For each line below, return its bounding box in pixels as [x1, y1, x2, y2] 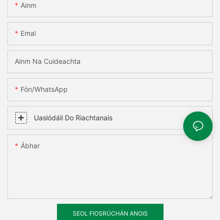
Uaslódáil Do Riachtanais [34, 113, 112, 122]
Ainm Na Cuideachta [15, 57, 81, 66]
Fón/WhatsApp [21, 85, 68, 94]
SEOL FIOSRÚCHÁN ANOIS [72, 210, 148, 218]
